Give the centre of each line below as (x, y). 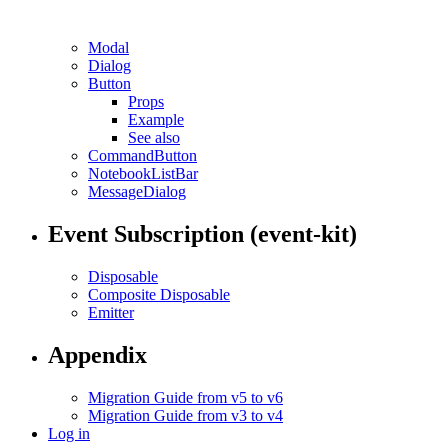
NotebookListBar (143, 173)
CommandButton (142, 155)
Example (156, 119)
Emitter (111, 312)
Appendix (97, 354)
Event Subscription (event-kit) (202, 233)
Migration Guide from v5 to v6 (185, 397)
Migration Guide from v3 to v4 (185, 415)
